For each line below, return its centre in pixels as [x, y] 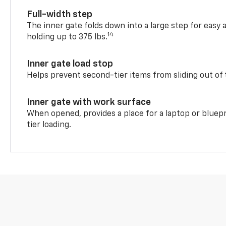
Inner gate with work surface [89, 102]
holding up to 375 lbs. [67, 37]
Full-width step [60, 14]
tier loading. [49, 125]
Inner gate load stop [70, 64]
